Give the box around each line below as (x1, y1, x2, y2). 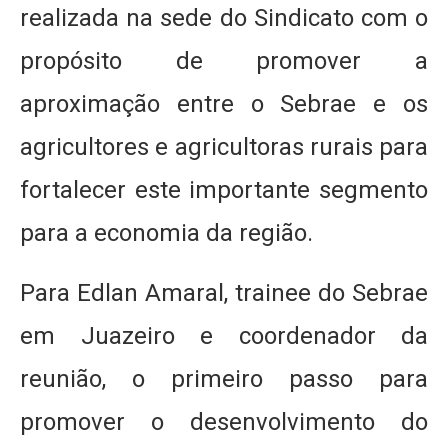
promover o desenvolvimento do (20, 408, 428, 436)
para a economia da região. (20, 219, 313, 247)
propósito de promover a (20, 47, 428, 75)
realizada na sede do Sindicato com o (20, 4, 428, 32)
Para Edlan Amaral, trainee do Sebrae (20, 279, 428, 307)
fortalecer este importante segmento (20, 176, 428, 204)
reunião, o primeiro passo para (20, 365, 428, 393)
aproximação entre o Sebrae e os (20, 90, 428, 118)
